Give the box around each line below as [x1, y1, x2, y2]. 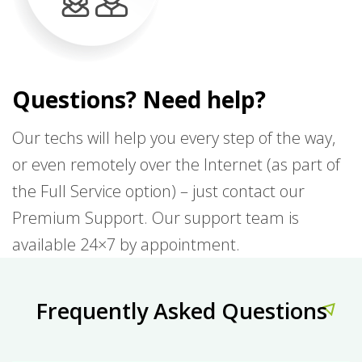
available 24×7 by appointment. [12, 234, 240, 256]
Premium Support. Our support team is [12, 207, 299, 229]
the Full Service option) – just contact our [12, 180, 305, 203]
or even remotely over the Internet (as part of [12, 154, 340, 176]
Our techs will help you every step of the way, [12, 127, 335, 149]
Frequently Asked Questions [35, 296, 327, 326]
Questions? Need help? [12, 84, 266, 116]
